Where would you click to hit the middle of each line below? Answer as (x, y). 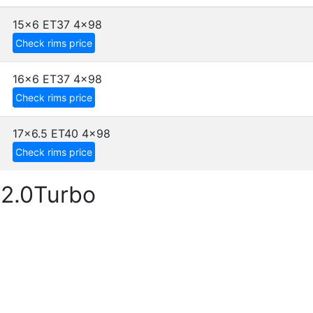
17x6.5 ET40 (45, 133)
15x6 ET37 (41, 24)
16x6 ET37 (41, 79)
